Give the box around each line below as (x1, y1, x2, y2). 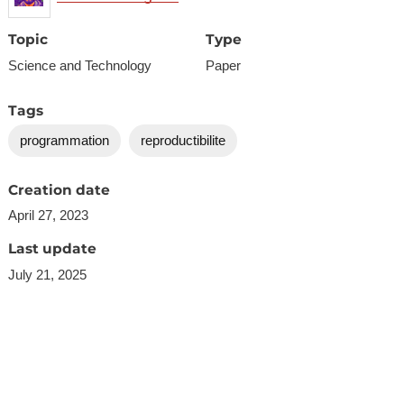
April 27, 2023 (7, 207, 88, 224)
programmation (19, 133, 109, 149)
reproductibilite (141, 133, 226, 149)
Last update (7, 240, 96, 258)
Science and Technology (7, 57, 151, 73)
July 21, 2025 (7, 266, 87, 282)
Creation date (7, 180, 110, 198)
